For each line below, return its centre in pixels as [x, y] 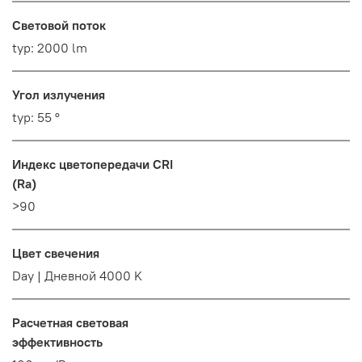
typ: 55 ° [36, 118]
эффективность [57, 342]
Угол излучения [59, 95]
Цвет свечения [56, 253]
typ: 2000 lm [50, 48]
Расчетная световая [70, 323]
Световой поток [59, 25]
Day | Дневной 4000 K [77, 276]
